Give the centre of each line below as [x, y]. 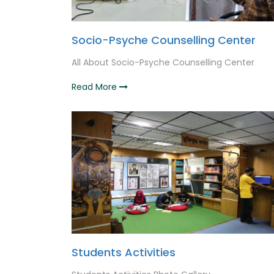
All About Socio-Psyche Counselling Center [163, 62]
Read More [95, 87]
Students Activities [124, 252]
